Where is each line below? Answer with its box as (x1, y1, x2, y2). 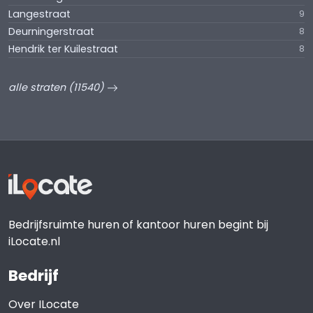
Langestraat (8, 7, 71, 21)
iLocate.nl (8, 233, 60, 249)
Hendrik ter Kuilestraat (8, 42, 118, 56)
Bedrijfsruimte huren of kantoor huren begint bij (8, 217, 268, 233)
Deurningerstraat (8, 24, 94, 38)
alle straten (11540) (8, 80, 107, 94)
